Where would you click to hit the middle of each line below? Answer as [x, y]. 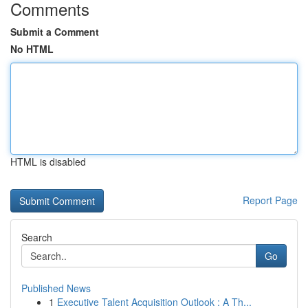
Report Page [270, 200]
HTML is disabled [48, 162]
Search [37, 237]
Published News [56, 288]
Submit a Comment [55, 32]
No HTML [32, 49]
